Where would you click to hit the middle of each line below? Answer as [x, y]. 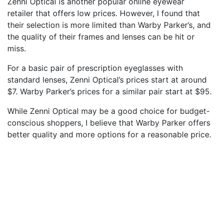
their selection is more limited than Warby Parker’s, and [109, 25]
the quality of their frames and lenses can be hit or [101, 36]
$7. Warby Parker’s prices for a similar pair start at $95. [109, 91]
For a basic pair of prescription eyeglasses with [95, 68]
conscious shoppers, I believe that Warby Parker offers [109, 122]
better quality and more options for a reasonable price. [109, 134]
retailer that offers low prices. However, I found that [104, 13]
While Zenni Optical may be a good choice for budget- [109, 111]
